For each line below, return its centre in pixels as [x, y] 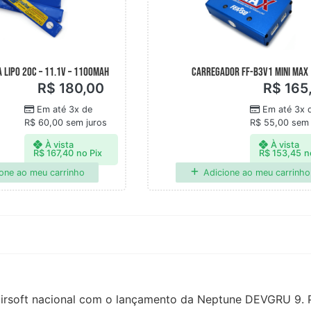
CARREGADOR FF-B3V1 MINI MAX [250, 73]
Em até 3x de [64, 110]
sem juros [85, 123]
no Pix [90, 153]
